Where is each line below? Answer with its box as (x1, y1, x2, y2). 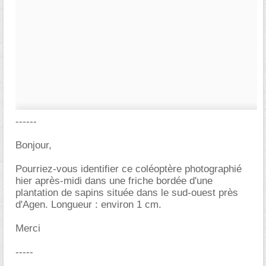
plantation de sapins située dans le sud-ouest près (15, 187, 238, 198)
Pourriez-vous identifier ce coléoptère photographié (15, 163, 242, 175)
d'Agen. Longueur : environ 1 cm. (15, 199, 161, 210)
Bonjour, (15, 140, 52, 151)
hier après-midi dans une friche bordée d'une (15, 175, 213, 186)
